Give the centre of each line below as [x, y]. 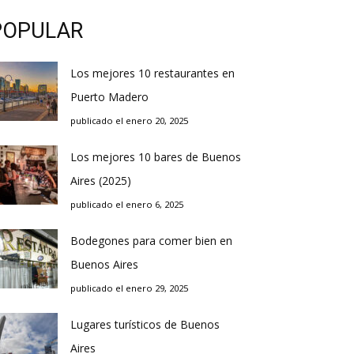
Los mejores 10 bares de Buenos [156, 157]
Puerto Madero [109, 97]
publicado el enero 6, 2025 [127, 204]
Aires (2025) [101, 181]
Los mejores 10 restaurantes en [153, 73]
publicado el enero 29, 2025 [129, 288]
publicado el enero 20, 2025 [129, 121]
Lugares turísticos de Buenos [145, 324]
